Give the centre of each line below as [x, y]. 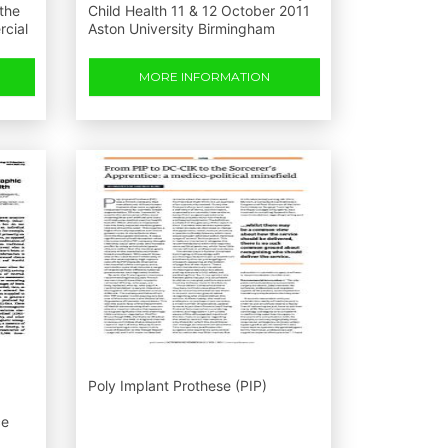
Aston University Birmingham [181, 28]
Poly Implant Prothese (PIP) [177, 385]
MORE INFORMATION [204, 76]
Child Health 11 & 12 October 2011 [199, 10]
